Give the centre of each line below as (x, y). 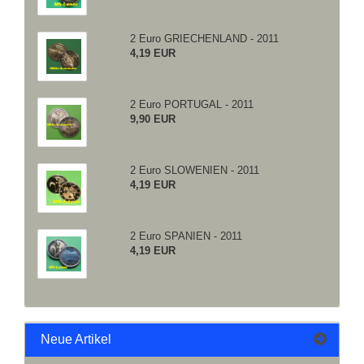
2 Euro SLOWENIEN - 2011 (194, 170)
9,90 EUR (152, 119)
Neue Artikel (74, 339)
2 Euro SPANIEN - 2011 (186, 236)
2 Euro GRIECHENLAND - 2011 (204, 39)
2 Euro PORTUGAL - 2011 (191, 104)
